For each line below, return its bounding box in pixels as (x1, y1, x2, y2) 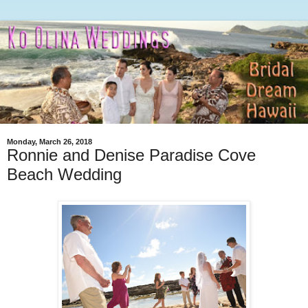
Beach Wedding (7, 165, 122, 184)
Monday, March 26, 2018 (7, 137, 92, 146)
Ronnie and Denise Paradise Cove (7, 146, 256, 165)
